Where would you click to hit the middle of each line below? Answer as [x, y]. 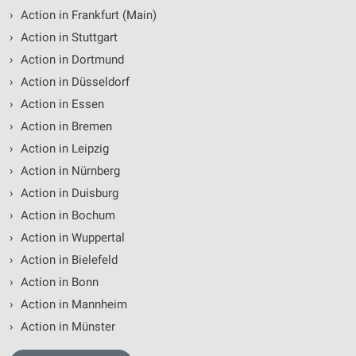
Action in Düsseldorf [73, 81]
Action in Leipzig [63, 148]
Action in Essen [60, 104]
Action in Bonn [58, 282]
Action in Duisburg [68, 193]
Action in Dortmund [70, 59]
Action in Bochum [66, 215]
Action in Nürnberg [68, 170]
